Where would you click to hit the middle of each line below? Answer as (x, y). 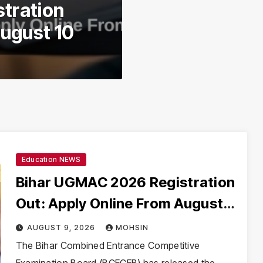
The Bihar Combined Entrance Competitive (108, 245)
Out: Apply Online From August (119, 203)
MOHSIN (132, 227)
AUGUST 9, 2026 (63, 227)
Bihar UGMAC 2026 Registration (125, 182)
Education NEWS (51, 159)
